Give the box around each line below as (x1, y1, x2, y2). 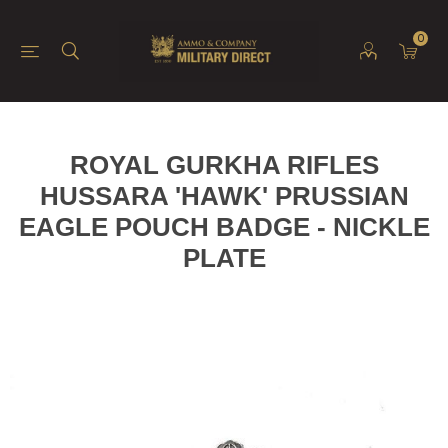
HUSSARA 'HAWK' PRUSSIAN (39, 181, 409, 211)
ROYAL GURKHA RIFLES (69, 150, 379, 180)
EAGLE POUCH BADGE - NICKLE (18, 212, 430, 242)
